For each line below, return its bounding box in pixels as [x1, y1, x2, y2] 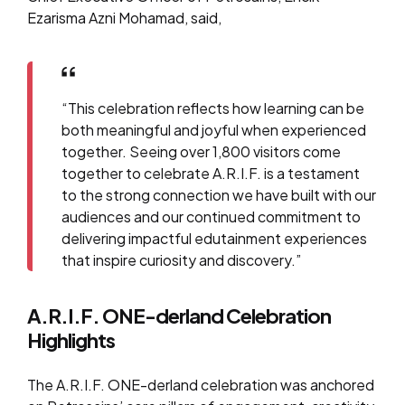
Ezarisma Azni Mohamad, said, [27, 7, 221, 27]
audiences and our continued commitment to [61, 206, 362, 226]
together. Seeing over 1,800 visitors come [61, 141, 342, 161]
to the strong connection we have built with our [61, 184, 377, 204]
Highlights [27, 326, 115, 353]
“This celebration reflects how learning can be [61, 98, 365, 118]
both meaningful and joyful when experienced [61, 119, 367, 139]
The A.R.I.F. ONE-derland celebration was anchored [27, 374, 374, 394]
